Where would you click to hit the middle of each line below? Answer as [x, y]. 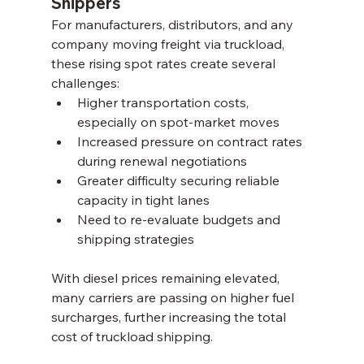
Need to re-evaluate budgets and [180, 219]
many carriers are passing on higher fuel [174, 297]
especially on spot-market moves [178, 121]
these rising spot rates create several [165, 63]
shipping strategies [135, 238]
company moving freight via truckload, [169, 43]
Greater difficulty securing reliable [180, 180]
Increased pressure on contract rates [191, 141]
